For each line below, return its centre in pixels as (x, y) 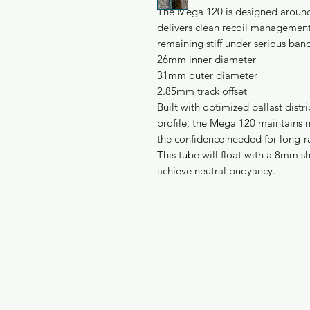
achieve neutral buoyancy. (216, 170)
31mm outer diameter (207, 75)
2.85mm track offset (202, 91)
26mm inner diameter (207, 59)
